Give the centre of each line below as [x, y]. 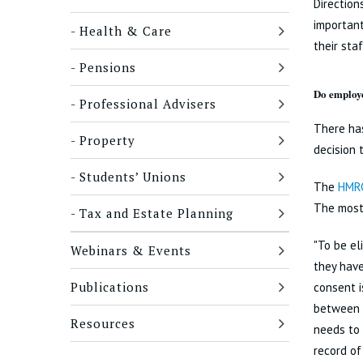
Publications [110, 287]
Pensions [108, 67]
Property [107, 140]
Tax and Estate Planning [156, 213]
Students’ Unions [133, 177]
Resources [103, 323]
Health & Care [126, 31]
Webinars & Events [131, 250]
